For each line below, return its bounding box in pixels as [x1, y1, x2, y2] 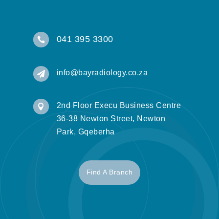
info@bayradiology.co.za [56, 68, 148, 77]
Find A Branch [86, 168, 133, 176]
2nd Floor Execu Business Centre [56, 101, 181, 110]
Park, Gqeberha [56, 128, 115, 136]
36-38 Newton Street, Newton [56, 114, 165, 123]
